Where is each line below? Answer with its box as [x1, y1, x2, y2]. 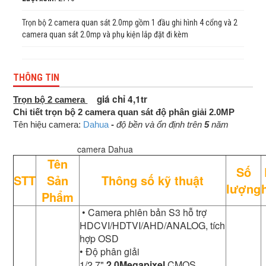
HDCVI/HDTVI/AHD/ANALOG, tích [80, 218, 226, 233]
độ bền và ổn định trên [116, 119, 205, 130]
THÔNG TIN [13, 72, 60, 84]
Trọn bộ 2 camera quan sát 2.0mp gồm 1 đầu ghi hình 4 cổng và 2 [22, 18, 238, 28]
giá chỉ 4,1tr [97, 93, 148, 106]
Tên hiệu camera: [13, 119, 84, 130]
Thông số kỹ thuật [102, 172, 204, 189]
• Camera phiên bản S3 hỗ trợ [80, 205, 207, 220]
